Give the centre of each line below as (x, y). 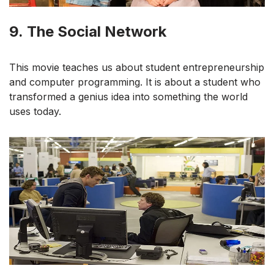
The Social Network (97, 31)
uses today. (35, 111)
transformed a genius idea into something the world (128, 96)
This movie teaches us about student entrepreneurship (137, 67)
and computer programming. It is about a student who (135, 82)
